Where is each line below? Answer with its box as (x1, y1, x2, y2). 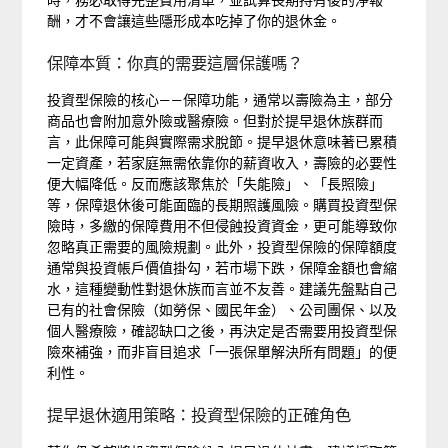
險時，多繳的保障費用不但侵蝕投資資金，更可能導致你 (47, 217, 398, 234)
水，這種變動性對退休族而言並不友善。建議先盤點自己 (47, 280, 398, 297)
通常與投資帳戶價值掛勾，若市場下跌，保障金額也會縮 (47, 259, 398, 276)
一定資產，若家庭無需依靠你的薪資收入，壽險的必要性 (47, 154, 398, 171)
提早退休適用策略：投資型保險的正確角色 (47, 405, 352, 425)
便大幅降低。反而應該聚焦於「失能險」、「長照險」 (47, 175, 384, 192)
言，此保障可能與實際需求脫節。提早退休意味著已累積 (47, 133, 398, 150)
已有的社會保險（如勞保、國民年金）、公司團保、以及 (47, 301, 398, 318)
